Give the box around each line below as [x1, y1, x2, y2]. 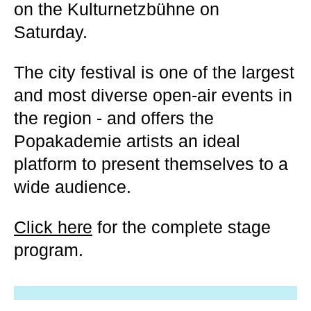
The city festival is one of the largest [14, 62, 294, 82]
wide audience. [14, 177, 131, 196]
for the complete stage [92, 217, 271, 237]
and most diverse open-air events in [14, 85, 292, 105]
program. [14, 240, 83, 260]
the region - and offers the [14, 108, 214, 128]
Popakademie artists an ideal [14, 131, 240, 151]
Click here [14, 217, 92, 237]
